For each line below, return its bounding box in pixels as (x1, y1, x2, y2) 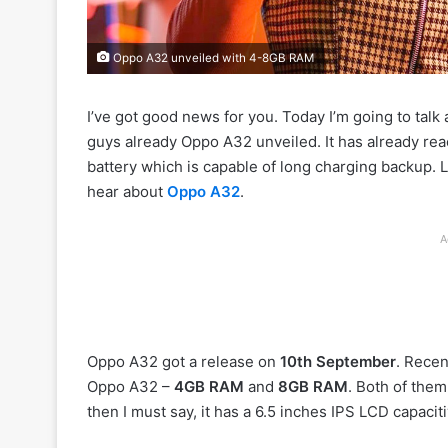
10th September (280, 352, 396, 372)
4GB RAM (174, 377, 244, 397)
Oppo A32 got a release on (87, 352, 280, 372)
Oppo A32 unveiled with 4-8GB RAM (110, 51, 314, 66)
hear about (87, 182, 167, 202)
